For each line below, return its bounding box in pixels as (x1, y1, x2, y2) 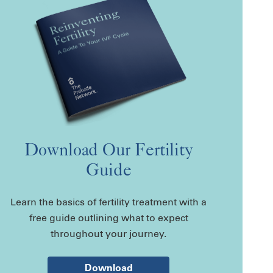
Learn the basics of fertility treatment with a (10, 196, 207, 208)
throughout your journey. (51, 228, 167, 240)
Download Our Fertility (24, 139, 193, 160)
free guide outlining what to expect (29, 212, 188, 224)
